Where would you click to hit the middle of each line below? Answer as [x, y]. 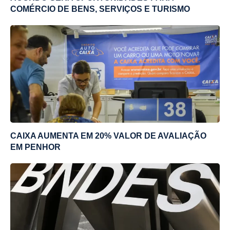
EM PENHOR [35, 147]
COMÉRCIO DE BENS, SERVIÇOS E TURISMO [100, 9]
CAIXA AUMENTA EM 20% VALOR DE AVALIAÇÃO [108, 136]
